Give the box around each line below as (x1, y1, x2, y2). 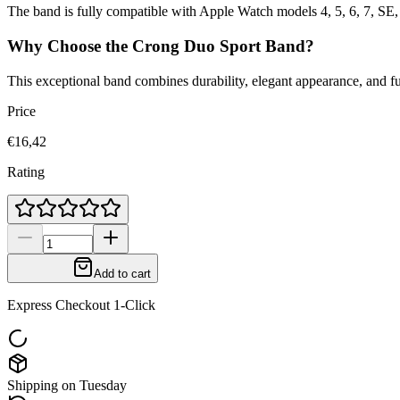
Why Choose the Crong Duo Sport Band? (7, 37, 314, 56)
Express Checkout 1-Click (7, 296, 155, 312)
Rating (7, 163, 45, 179)
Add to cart (94, 266, 151, 280)
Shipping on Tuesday (7, 377, 127, 393)
